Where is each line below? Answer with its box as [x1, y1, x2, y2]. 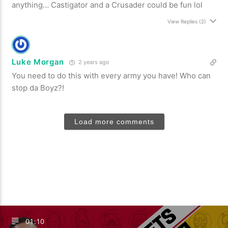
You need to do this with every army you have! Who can [12, 70, 211, 80]
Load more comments [74, 117, 154, 126]
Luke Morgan [12, 56, 65, 67]
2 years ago [77, 58, 110, 66]
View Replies [167, 18, 197, 24]
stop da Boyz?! [12, 82, 65, 93]
